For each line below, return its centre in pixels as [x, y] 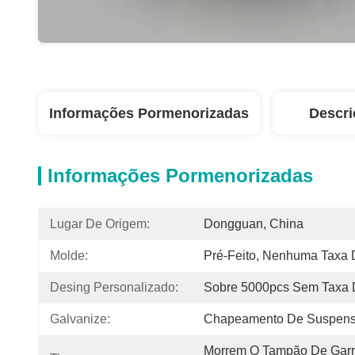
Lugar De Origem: [100, 224]
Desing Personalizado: [114, 287]
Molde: [69, 256]
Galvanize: [80, 319]
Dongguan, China [254, 224]
